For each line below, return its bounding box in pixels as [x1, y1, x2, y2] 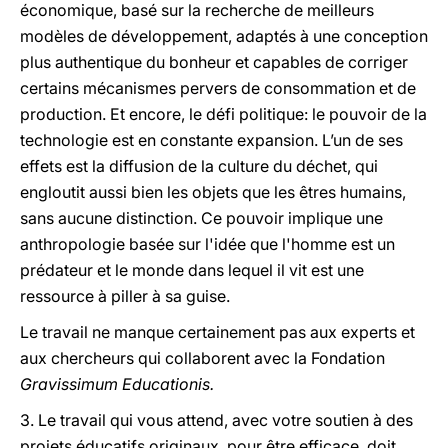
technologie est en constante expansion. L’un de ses [20, 130, 403, 150]
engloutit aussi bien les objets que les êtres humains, [20, 182, 406, 202]
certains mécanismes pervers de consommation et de [20, 78, 416, 98]
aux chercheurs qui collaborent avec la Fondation [20, 348, 385, 368]
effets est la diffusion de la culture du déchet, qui [20, 156, 378, 176]
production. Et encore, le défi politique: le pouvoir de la [20, 104, 427, 124]
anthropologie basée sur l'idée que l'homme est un [20, 234, 395, 254]
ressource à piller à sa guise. [20, 286, 230, 306]
